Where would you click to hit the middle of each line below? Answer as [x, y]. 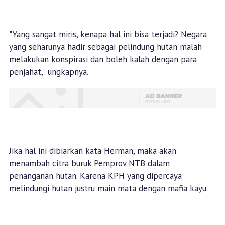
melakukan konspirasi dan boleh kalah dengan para [103, 59]
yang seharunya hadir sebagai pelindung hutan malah [105, 47]
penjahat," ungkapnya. [49, 72]
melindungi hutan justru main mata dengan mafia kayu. [109, 189]
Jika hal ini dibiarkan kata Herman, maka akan [92, 151]
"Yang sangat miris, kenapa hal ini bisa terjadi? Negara [108, 34]
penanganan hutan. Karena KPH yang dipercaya [95, 176]
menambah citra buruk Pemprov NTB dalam [89, 163]
